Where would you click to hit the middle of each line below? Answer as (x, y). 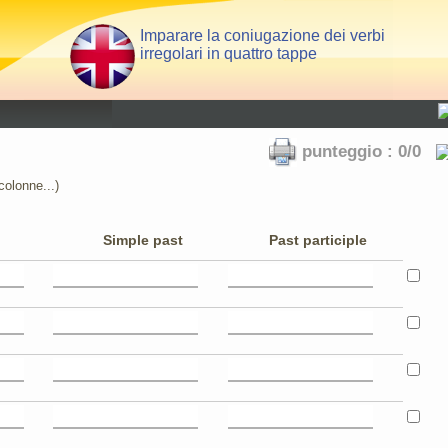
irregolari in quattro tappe (228, 54)
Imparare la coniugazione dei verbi (262, 36)
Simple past (143, 239)
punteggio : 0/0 (364, 151)
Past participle (318, 239)
